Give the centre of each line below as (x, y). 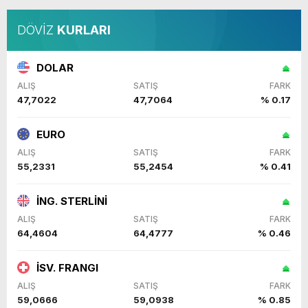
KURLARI (84, 30)
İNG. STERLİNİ (72, 201)
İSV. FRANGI (67, 267)
